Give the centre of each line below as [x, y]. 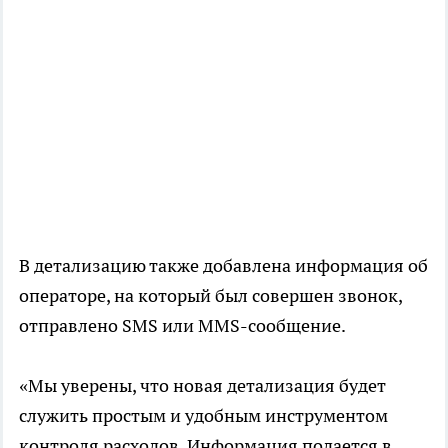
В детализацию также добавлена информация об [223, 266]
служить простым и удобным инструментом [203, 416]
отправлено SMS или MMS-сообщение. [182, 326]
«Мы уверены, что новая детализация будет [202, 386]
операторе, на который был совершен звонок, [210, 296]
